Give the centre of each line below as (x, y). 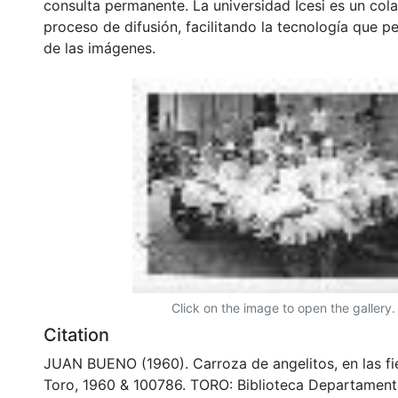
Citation (76, 334)
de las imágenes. (99, 48)
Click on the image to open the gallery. (283, 307)
